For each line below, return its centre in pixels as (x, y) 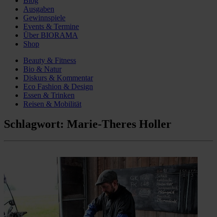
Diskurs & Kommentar (58, 77)
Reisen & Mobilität (52, 104)
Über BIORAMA (51, 35)
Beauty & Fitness (50, 60)
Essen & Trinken (49, 95)
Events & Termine (51, 26)
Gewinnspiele (44, 17)
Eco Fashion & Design (58, 86)
